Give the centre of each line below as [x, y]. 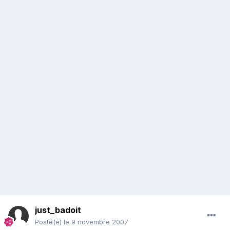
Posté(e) [49, 222]
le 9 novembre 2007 [96, 222]
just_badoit [58, 210]
